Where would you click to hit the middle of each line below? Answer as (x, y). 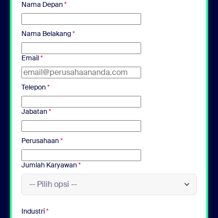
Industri (34, 211)
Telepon (34, 87)
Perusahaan (41, 140)
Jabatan (35, 111)
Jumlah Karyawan (50, 165)
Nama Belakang (47, 33)
